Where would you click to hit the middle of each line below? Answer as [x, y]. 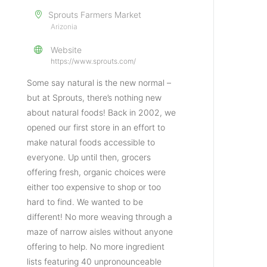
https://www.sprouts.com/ [94, 61]
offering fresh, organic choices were [97, 172]
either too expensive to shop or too [94, 187]
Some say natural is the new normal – [99, 83]
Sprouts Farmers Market [95, 15]
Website [66, 50]
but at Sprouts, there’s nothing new [94, 98]
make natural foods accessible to [91, 142]
